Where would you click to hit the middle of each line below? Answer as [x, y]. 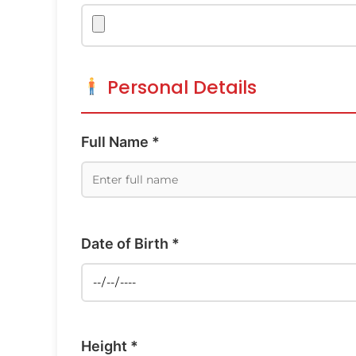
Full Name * [120, 141]
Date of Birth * [130, 243]
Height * [110, 346]
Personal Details [179, 87]
